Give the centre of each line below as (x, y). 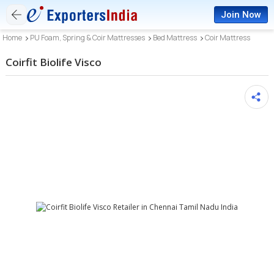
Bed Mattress (175, 38)
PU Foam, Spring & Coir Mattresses (88, 38)
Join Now (241, 15)
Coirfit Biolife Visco (54, 62)
